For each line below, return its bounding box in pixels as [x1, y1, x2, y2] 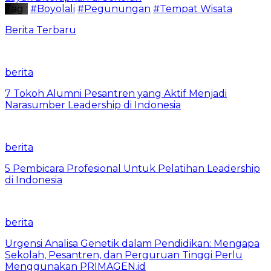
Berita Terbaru [5, 24, 76, 36]
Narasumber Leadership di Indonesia [5, 99, 181, 111]
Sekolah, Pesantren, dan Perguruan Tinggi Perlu [5, 249, 243, 261]
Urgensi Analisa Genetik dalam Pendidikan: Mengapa [5, 237, 260, 249]
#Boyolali [30, 2, 75, 15]
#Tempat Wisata [153, 2, 232, 15]
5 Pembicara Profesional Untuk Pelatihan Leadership [5, 162, 260, 174]
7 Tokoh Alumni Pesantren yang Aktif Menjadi [5, 87, 227, 99]
